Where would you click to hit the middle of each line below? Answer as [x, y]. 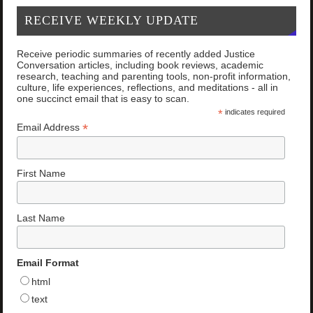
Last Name [41, 218]
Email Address [50, 128]
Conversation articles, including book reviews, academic [140, 65]
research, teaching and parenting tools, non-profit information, [154, 77]
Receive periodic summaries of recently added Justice [136, 54]
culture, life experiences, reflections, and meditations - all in [148, 88]
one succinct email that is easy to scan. [103, 99]
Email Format [48, 263]
